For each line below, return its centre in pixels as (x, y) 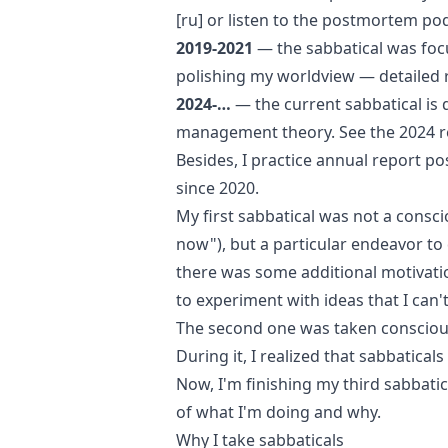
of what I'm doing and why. (278, 412)
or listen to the (262, 20)
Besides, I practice (246, 160)
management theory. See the (287, 132)
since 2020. (217, 188)
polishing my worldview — (277, 76)
